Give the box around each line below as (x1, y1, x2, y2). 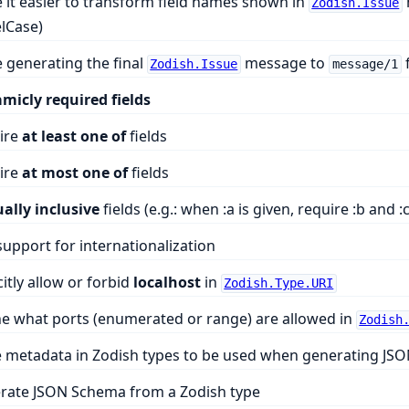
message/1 (331, 57, 398, 72)
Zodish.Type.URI (224, 276, 334, 291)
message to (241, 53, 330, 74)
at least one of (21, 126, 126, 147)
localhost (132, 272, 201, 293)
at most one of (21, 163, 128, 184)
